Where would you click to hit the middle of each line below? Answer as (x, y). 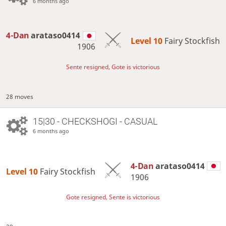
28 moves (20, 97)
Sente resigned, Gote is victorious (113, 67)
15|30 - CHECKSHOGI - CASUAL (95, 122)
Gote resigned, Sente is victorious (113, 197)
